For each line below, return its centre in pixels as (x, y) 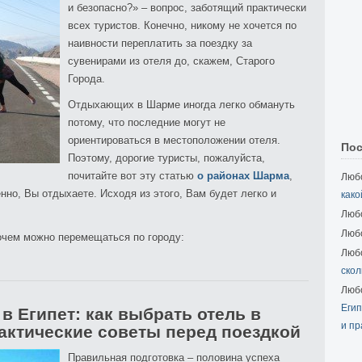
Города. (86, 79)
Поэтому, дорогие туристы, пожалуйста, (166, 158)
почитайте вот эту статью (133, 176)
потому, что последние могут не (147, 122)
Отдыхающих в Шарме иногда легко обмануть (181, 105)
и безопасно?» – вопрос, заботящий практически (187, 8)
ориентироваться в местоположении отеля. (174, 140)
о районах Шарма (243, 176)
